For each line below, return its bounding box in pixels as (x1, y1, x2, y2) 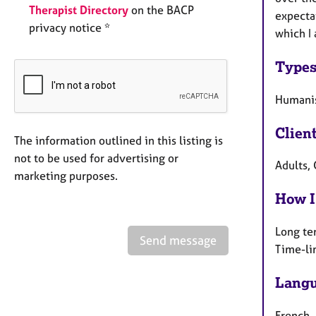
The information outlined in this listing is (14, 133, 223, 147)
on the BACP (128, 3, 194, 17)
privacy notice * (29, 20, 110, 35)
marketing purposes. (14, 169, 118, 183)
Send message (140, 233, 217, 248)
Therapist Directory (29, 3, 128, 17)
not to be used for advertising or (14, 151, 178, 165)
